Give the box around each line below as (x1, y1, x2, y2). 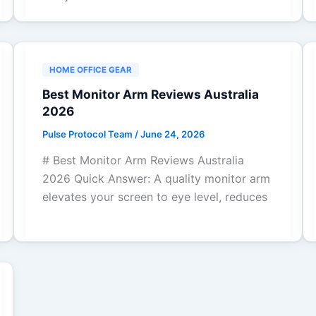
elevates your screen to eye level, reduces (42, 190, 267, 205)
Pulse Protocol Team (42, 128, 135, 140)
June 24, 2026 (140, 128, 205, 140)
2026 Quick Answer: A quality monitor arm (42, 171, 270, 186)
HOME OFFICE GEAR (49, 64, 132, 75)
